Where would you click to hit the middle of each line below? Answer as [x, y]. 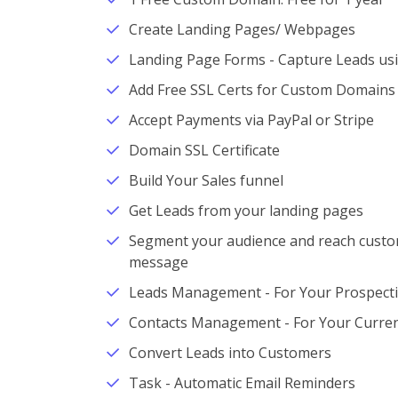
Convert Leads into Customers [230, 353]
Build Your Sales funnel [206, 180]
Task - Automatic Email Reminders [242, 383]
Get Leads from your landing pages [246, 211]
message [159, 262]
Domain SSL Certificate [204, 150]
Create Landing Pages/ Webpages [242, 29]
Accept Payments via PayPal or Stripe [251, 120]
